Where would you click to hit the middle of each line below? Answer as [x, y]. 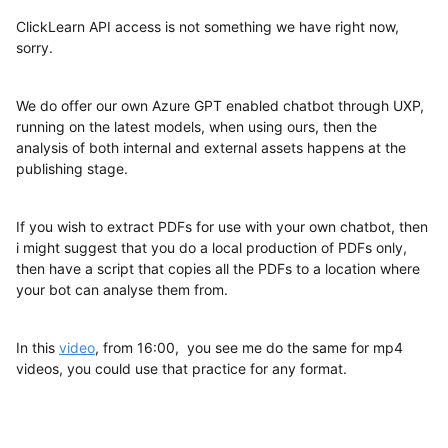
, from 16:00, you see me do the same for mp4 [249, 347]
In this [37, 347]
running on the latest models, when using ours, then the [196, 126]
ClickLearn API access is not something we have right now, [207, 26]
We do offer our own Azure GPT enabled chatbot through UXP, [220, 105]
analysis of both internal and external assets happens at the [211, 147]
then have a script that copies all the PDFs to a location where [218, 268]
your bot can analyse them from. [122, 289]
